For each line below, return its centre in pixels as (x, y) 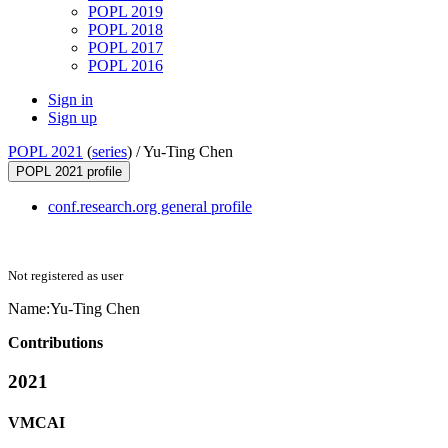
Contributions (55, 343)
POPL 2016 (125, 66)
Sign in (70, 100)
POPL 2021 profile (69, 172)
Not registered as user (65, 276)
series (109, 152)
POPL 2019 (125, 12)
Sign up (72, 118)
